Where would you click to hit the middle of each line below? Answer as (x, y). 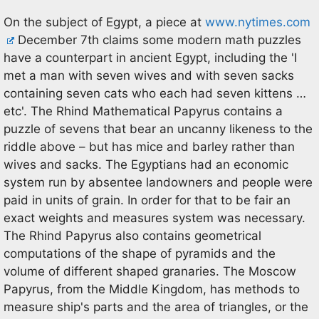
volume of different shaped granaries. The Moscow (150, 271)
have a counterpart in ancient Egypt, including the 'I (150, 57)
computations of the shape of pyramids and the (140, 253)
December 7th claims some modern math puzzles (158, 40)
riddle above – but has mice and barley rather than (149, 146)
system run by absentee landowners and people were (158, 182)
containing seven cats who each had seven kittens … (155, 93)
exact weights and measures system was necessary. (155, 218)
